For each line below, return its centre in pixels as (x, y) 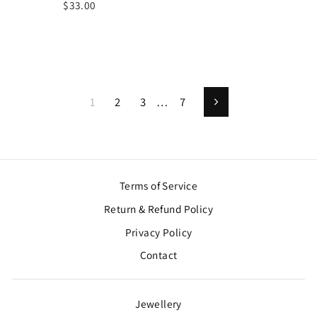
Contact (158, 255)
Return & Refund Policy (158, 208)
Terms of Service (158, 185)
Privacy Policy (158, 232)
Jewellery (158, 304)
